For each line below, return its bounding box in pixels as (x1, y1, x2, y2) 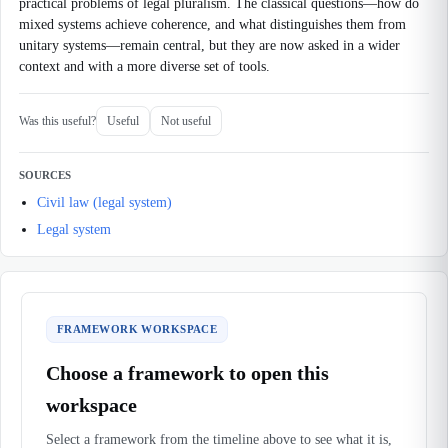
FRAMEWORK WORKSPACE (57, 323, 218, 335)
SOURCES (19, 169, 71, 181)
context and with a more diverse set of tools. (19, 59, 270, 74)
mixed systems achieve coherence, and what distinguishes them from (19, 17, 406, 32)
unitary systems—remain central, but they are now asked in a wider (19, 38, 400, 53)
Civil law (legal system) (37, 195, 172, 210)
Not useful (161, 113, 211, 128)
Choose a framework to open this (46, 362, 329, 384)
